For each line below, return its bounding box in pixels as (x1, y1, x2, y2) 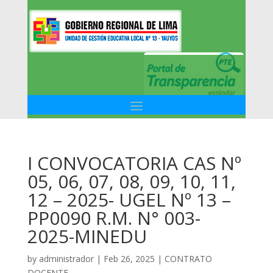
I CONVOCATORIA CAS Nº (27, 151, 241, 175)
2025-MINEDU (27, 224, 147, 249)
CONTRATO (164, 253, 212, 264)
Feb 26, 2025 (103, 253, 155, 264)
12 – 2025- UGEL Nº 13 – (27, 187, 231, 212)
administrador (38, 253, 94, 264)
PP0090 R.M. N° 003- (27, 205, 200, 230)
